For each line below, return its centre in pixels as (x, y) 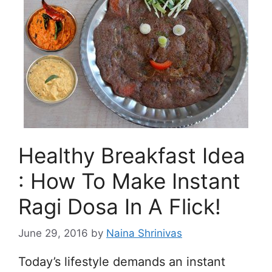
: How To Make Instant (129, 181)
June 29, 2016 (53, 233)
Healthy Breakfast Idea (132, 155)
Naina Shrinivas (144, 233)
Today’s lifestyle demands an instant (122, 262)
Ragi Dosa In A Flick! (120, 206)
